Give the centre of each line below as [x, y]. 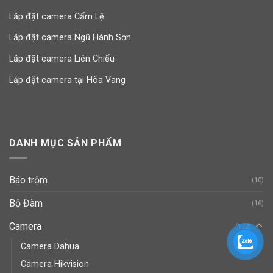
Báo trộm [28, 180]
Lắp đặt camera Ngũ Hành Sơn [70, 38]
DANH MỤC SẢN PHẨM [66, 143]
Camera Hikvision [55, 264]
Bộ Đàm [26, 203]
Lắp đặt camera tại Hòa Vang [67, 80]
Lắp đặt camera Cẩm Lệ [57, 16]
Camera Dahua [50, 246]
